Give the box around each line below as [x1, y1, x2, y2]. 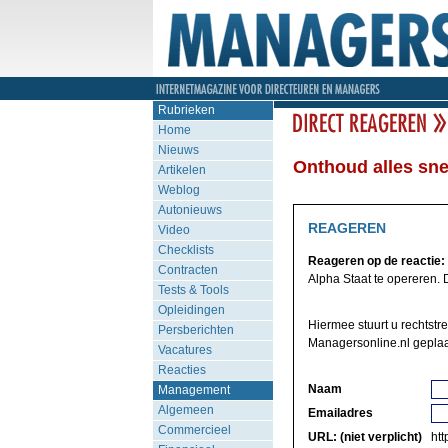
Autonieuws [157, 203, 222, 217]
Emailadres [307, 406, 373, 420]
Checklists [157, 243, 214, 257]
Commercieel [157, 423, 231, 437]
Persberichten [157, 323, 234, 337]
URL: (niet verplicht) [307, 430, 422, 444]
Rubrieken [157, 103, 215, 117]
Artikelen [157, 163, 206, 177]
